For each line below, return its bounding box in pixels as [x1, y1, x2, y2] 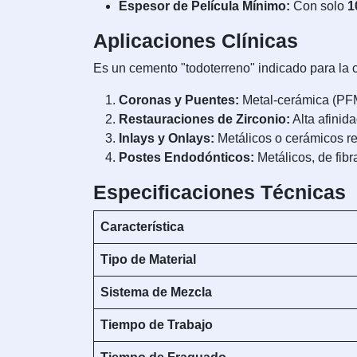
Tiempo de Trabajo [100, 318, 213, 332]
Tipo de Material [100, 253, 196, 267]
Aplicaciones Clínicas [93, 29, 298, 53]
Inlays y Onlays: [119, 131, 214, 146]
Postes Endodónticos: [119, 151, 254, 165]
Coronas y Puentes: [119, 93, 239, 108]
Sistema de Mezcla [100, 285, 212, 300]
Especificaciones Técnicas [93, 181, 346, 204]
